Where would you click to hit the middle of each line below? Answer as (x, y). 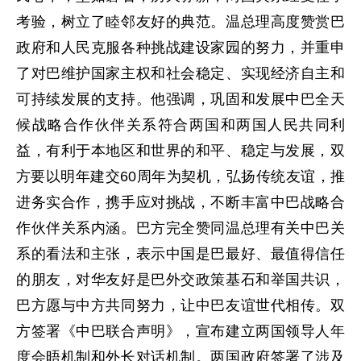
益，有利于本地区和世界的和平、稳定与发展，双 (180, 151)
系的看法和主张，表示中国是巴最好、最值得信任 (180, 254)
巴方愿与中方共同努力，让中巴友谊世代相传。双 (180, 305)
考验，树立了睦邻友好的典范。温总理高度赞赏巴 (180, 22)
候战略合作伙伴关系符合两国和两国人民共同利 (180, 125)
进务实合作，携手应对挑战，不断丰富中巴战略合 (180, 202)
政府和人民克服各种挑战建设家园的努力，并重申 (180, 48)
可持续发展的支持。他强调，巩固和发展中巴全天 (180, 99)
